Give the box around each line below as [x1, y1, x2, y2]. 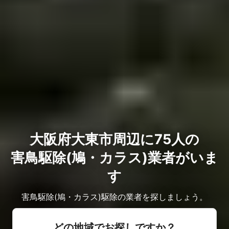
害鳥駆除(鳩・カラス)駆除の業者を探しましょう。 [21, 192, 208, 202]
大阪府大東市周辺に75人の [30, 131, 199, 148]
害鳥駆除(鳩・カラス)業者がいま [11, 149, 218, 167]
